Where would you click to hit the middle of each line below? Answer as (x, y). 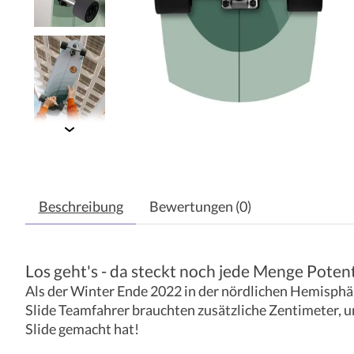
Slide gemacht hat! (82, 330)
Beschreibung (81, 207)
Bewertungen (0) (200, 207)
